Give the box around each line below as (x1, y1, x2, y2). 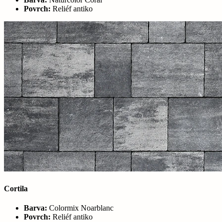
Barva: (24, 203, 47, 212)
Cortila (4, 184, 28, 193)
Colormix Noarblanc (47, 203, 113, 212)
